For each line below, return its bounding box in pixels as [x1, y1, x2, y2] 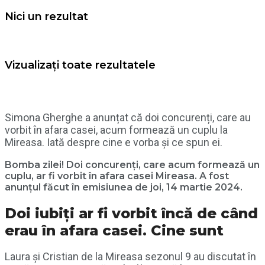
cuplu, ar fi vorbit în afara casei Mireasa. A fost [5, 170, 229, 182]
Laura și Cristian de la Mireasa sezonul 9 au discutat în [5, 250, 256, 263]
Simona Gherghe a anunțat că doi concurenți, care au [5, 111, 251, 124]
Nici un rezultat [5, 10, 88, 23]
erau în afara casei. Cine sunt [5, 221, 224, 239]
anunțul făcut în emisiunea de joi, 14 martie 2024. [5, 181, 243, 193]
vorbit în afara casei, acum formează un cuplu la [5, 123, 228, 136]
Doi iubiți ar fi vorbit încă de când [5, 204, 258, 222]
